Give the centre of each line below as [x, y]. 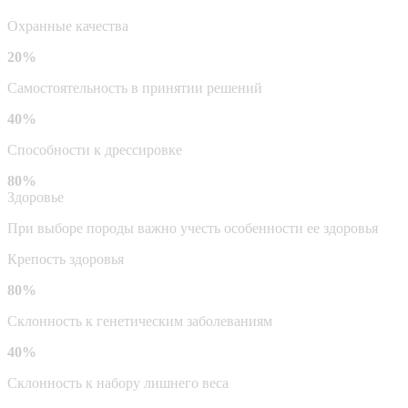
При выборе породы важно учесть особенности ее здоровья [193, 228]
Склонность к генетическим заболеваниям [140, 321]
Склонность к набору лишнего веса [118, 382]
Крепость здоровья [66, 259]
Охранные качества [68, 25]
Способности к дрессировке [95, 149]
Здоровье [36, 197]
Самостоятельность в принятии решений [135, 87]
